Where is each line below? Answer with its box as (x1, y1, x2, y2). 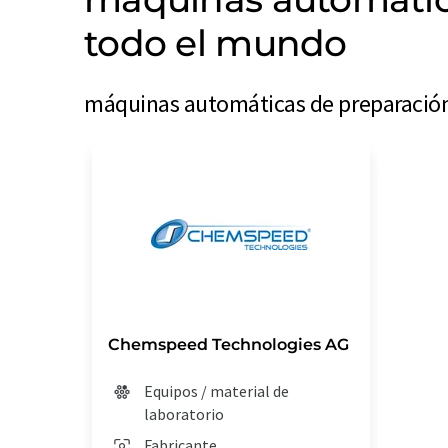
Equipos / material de (144, 381, 289, 401)
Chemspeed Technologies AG (108, 335, 349, 354)
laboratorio (144, 404, 224, 424)
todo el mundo (84, 21, 347, 65)
